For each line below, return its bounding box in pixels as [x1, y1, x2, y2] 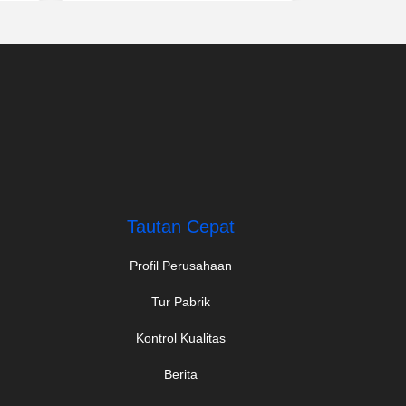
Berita [163, 367, 198, 382]
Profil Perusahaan [129, 258, 232, 274]
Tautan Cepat [126, 217, 235, 237]
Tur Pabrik [150, 295, 210, 310]
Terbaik [148, 5, 207, 26]
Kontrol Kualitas [135, 331, 226, 346]
